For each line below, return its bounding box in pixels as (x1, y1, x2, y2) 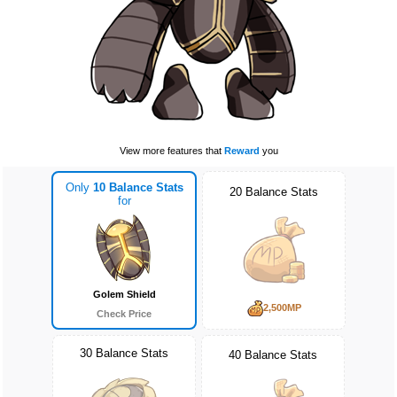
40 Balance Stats (229, 348, 317, 362)
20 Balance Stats (230, 184, 318, 198)
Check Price (97, 307, 152, 319)
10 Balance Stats (92, 181, 183, 195)
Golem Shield (92, 288, 156, 300)
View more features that (119, 145, 224, 156)
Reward (223, 145, 260, 156)
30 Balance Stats (80, 346, 168, 360)
